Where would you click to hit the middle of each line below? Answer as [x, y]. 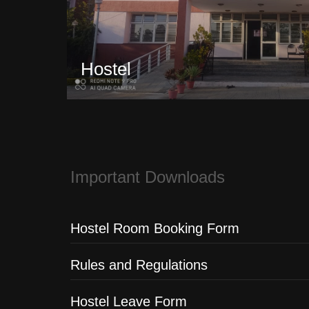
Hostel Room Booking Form [155, 228]
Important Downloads [148, 177]
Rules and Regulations [139, 265]
